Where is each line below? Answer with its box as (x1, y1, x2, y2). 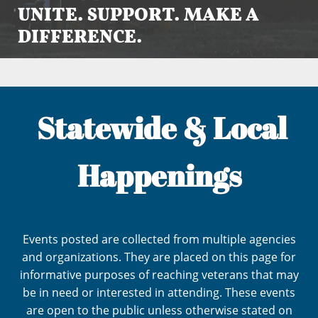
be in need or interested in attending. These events (23, 285, 295, 300)
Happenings (77, 155, 241, 195)
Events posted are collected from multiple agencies (22, 231, 296, 247)
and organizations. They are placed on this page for (22, 249, 296, 265)
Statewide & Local (31, 108, 287, 148)
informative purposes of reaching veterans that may (19, 267, 299, 283)
